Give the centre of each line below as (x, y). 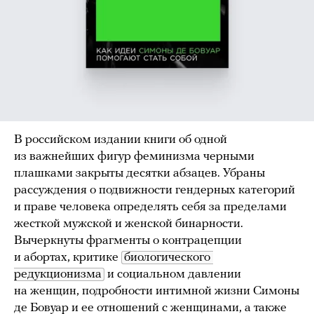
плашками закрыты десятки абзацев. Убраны (139, 173)
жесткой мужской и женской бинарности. (129, 224)
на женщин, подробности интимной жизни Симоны (157, 291)
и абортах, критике (68, 257)
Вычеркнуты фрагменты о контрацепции (128, 240)
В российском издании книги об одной (121, 139)
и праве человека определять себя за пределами (150, 207)
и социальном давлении (173, 274)
